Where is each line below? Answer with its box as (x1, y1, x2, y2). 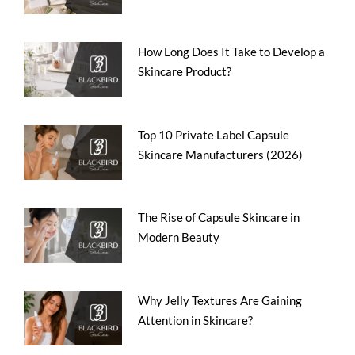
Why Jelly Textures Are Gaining (138, 292, 303, 307)
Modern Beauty (138, 230, 220, 245)
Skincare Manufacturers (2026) (138, 147, 303, 162)
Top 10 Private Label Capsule (138, 127, 290, 142)
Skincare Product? (138, 64, 232, 79)
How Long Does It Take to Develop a (138, 44, 326, 59)
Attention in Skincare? (138, 312, 254, 327)
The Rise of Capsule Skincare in (138, 210, 300, 225)
